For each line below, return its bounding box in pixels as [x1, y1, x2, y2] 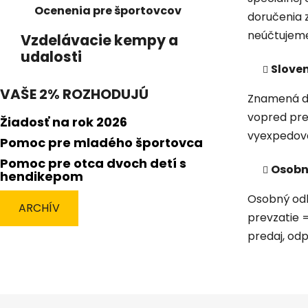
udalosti [21, 46, 82, 67]
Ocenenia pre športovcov [34, 2, 181, 19]
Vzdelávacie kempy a [21, 30, 178, 50]
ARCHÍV [19, 199, 60, 216]
